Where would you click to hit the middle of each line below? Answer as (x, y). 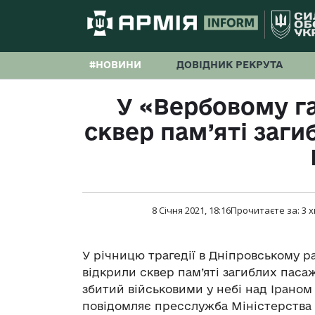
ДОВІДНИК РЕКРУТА (230, 65)
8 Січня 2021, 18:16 (191, 211)
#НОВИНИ (115, 65)
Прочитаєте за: (266, 211)
